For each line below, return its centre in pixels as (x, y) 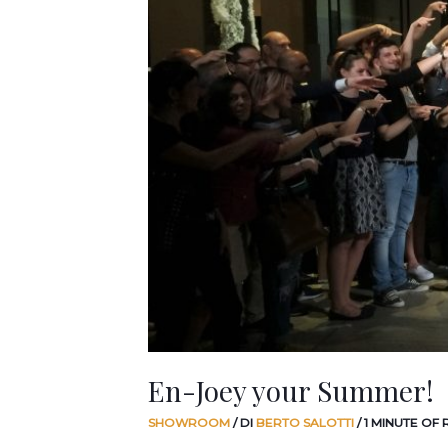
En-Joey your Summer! (291, 390)
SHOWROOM (189, 423)
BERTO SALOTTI (306, 423)
